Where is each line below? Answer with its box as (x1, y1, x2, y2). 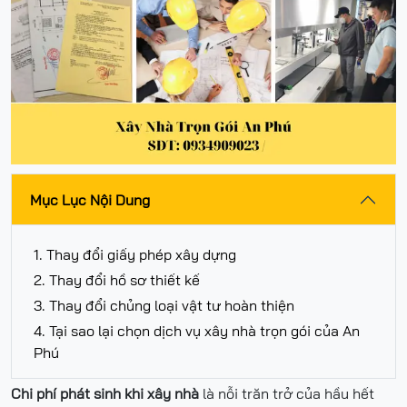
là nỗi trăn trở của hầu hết (199, 384, 374, 403)
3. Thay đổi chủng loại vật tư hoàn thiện (34, 296, 294, 315)
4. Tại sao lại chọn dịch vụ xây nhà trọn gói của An (34, 322, 360, 341)
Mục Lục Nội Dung (30, 191, 150, 210)
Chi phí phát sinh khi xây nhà (11, 384, 199, 403)
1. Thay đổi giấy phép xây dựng (34, 245, 236, 264)
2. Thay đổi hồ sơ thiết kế (34, 271, 200, 290)
